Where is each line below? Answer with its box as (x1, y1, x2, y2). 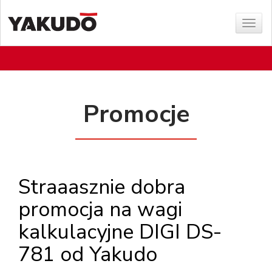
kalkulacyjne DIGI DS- (18, 218, 222, 246)
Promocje (83, 98, 189, 131)
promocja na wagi (18, 195, 182, 223)
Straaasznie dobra (18, 173, 185, 201)
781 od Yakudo (18, 240, 157, 268)
